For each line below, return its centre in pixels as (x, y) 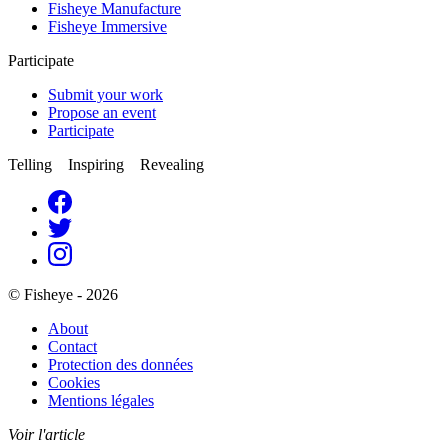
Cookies (74, 382)
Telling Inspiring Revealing (106, 164)
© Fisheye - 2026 (63, 294)
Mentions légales (101, 400)
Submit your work (105, 94)
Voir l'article (46, 434)
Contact (72, 346)
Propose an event (102, 112)
